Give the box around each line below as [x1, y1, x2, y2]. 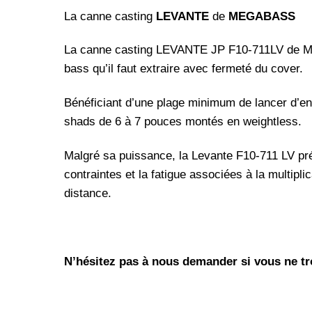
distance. [64, 186, 111, 200]
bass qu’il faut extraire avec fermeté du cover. [64, 62, 303, 76]
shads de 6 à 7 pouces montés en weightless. [64, 115, 302, 129]
